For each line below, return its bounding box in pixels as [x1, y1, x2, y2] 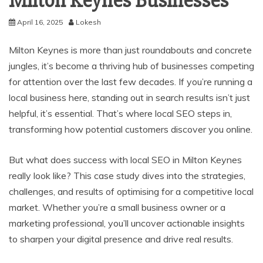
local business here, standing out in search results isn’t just [9, 91, 250, 103]
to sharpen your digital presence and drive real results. [9, 232, 233, 245]
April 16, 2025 [17, 17, 63, 26]
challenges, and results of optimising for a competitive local [9, 185, 254, 197]
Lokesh [76, 17, 101, 26]
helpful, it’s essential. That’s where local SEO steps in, [9, 107, 232, 119]
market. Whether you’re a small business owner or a [9, 201, 225, 213]
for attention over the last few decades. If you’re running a [9, 75, 252, 87]
